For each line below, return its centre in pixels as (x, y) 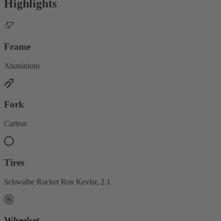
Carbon (16, 124)
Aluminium (22, 66)
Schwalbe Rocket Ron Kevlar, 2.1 (57, 182)
